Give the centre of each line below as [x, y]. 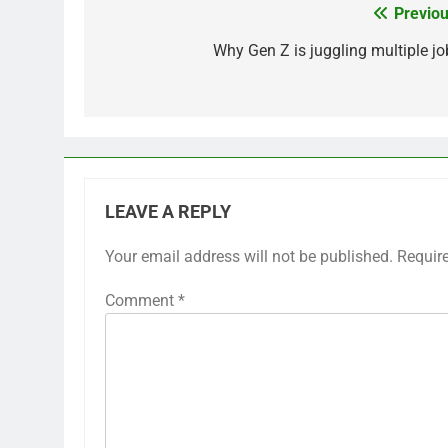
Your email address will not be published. [249, 256]
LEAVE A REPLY [168, 211]
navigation [159, 54]
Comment [141, 300]
